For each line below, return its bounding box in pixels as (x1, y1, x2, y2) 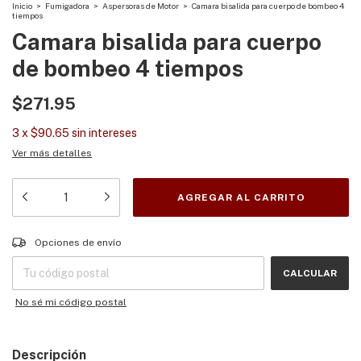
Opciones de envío (35, 237, 122, 249)
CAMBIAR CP (286, 232, 349, 244)
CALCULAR (283, 268, 337, 280)
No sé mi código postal (15, 297, 127, 309)
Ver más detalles (12, 147, 92, 160)
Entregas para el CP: (12, 232, 107, 244)
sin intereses (72, 127, 137, 140)
